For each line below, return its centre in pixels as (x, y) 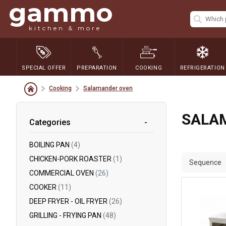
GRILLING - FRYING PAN (66, 215)
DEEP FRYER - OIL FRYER (69, 201)
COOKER (44, 187)
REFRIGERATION (202, 68)
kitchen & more (65, 28)
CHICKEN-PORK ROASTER (71, 159)
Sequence (205, 162)
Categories (50, 122)
